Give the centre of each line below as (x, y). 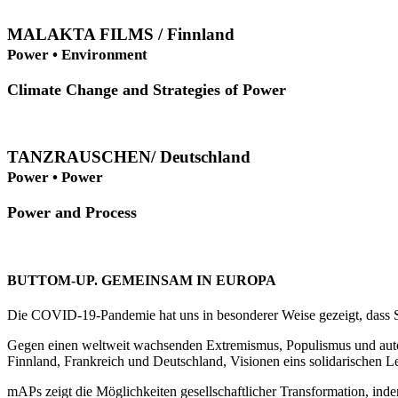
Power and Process (72, 212)
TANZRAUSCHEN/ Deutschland (129, 156)
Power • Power (55, 177)
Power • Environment (77, 54)
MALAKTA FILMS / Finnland (121, 34)
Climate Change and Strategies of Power (147, 89)
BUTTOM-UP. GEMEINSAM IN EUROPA (142, 280)
